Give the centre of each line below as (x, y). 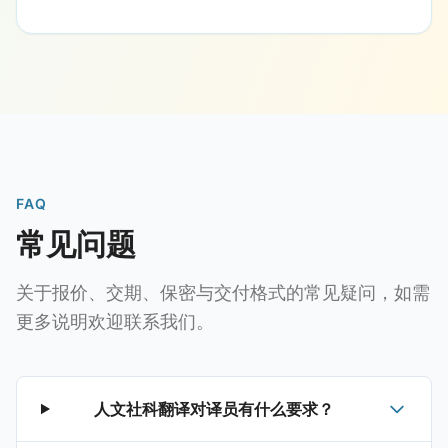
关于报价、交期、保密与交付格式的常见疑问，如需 (223, 292)
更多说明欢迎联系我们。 (115, 321)
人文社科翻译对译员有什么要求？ (214, 409)
